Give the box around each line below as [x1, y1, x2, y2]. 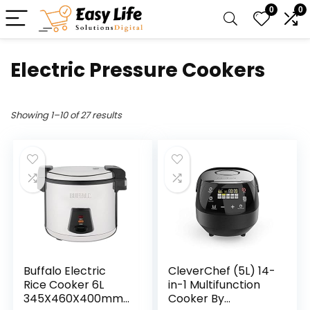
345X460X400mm [24, 291, 124, 307]
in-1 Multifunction [168, 277, 261, 293]
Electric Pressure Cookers [10, 57, 265, 84]
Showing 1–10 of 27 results [10, 109, 122, 122]
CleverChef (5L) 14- [168, 263, 276, 279]
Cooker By [168, 291, 225, 307]
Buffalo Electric [24, 263, 107, 279]
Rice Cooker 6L [24, 277, 104, 293]
